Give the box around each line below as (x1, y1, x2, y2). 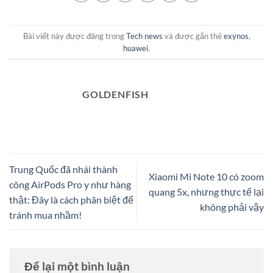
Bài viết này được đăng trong (23, 30, 126, 41)
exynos (223, 30, 249, 41)
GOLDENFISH (82, 88, 149, 101)
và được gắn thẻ (162, 30, 224, 41)
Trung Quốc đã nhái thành (9, 163, 118, 175)
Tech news (126, 30, 163, 41)
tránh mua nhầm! (9, 208, 82, 221)
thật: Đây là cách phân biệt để (9, 193, 133, 205)
